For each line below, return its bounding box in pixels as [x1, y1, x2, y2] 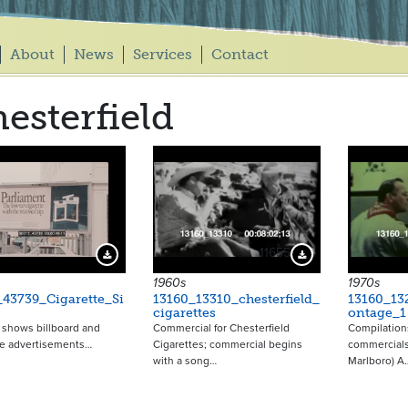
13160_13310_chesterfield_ [152, 291, 320, 307]
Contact [210, 46, 269, 63]
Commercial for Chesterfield [152, 321, 290, 334]
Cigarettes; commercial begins [152, 338, 302, 351]
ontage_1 [347, 305, 406, 321]
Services [132, 46, 192, 63]
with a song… [152, 354, 217, 367]
